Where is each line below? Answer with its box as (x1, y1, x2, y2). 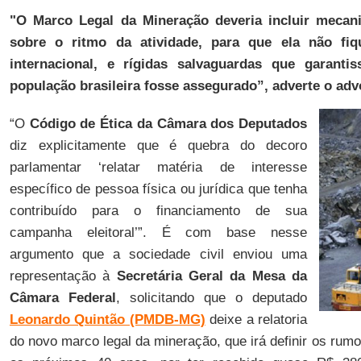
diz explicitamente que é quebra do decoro (9, 138, 307, 153)
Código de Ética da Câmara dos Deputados (29, 116, 307, 131)
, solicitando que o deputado (115, 290, 307, 305)
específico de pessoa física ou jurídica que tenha (9, 181, 307, 197)
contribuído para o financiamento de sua (9, 203, 307, 218)
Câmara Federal (9, 290, 116, 305)
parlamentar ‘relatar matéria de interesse (9, 160, 307, 175)
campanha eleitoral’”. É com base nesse (9, 225, 307, 240)
